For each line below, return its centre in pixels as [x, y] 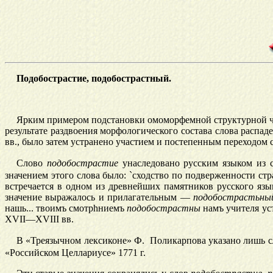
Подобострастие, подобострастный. [94, 79]
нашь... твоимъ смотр [49, 208]
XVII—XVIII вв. [39, 219]
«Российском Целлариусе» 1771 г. [75, 253]
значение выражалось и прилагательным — [99, 197]
